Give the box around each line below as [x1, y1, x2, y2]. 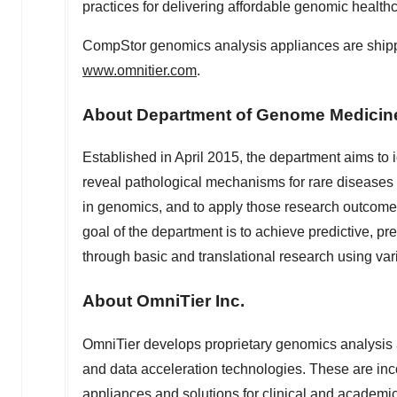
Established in [82, 150, 175, 166]
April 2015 [175, 150, 239, 166]
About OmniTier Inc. [82, 292, 245, 311]
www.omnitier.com [82, 63, 197, 78]
